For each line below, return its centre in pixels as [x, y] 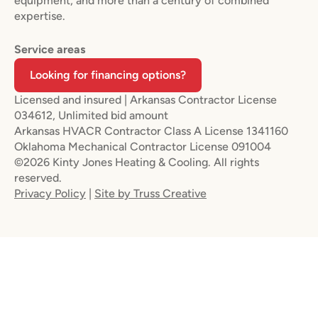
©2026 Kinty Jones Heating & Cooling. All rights [137, 162]
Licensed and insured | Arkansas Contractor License [146, 99]
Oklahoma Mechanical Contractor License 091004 [143, 146]
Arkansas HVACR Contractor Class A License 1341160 [151, 131]
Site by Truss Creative [150, 193]
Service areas [50, 49]
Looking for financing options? [108, 75]
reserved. [38, 177]
